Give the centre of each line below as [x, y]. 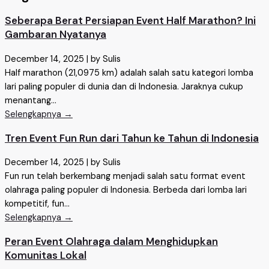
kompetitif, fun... [37, 204]
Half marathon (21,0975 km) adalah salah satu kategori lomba [129, 73]
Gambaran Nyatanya [56, 35]
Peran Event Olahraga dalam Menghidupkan [111, 241]
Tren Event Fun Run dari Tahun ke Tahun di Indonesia [132, 138]
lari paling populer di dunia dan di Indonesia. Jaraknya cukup [124, 86]
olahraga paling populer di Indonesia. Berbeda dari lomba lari [126, 190]
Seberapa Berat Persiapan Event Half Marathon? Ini [130, 21]
